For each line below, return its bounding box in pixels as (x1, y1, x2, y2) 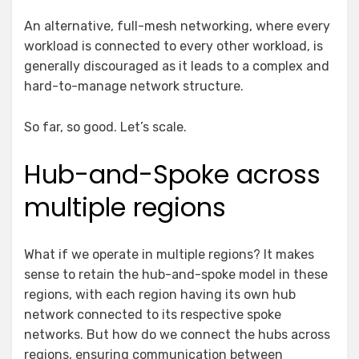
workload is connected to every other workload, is (24, 38, 323, 54)
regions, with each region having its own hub (24, 286, 296, 302)
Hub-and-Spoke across (24, 155, 321, 192)
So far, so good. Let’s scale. (24, 119, 187, 135)
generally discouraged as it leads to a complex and (24, 58, 329, 74)
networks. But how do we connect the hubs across (24, 326, 330, 342)
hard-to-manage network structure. (24, 78, 244, 94)
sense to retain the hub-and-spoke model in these (24, 266, 328, 282)
